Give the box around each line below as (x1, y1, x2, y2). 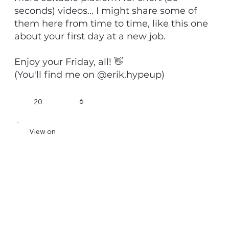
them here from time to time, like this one (14, 18, 208, 30)
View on (29, 127, 56, 136)
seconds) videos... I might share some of (14, 5, 197, 17)
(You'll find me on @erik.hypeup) (14, 69, 165, 81)
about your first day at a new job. (14, 31, 166, 42)
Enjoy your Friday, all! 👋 (14, 56, 123, 68)
